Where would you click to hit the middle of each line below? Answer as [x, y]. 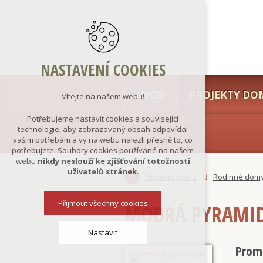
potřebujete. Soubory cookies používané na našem [103, 151]
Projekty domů [171, 177]
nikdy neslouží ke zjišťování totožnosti [114, 161]
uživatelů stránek [102, 172]
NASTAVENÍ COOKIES [103, 70]
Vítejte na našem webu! [103, 97]
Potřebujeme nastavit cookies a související [103, 119]
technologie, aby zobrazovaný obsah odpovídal [103, 129]
